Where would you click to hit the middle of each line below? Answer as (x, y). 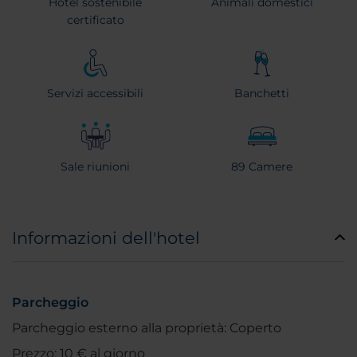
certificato (95, 20)
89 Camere (262, 167)
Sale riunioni (95, 167)
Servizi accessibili (95, 94)
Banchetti (262, 94)
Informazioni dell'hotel (106, 238)
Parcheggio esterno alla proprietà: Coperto (147, 328)
